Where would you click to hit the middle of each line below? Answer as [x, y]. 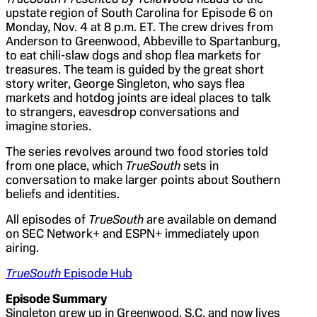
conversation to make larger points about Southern [143, 179]
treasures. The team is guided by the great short [135, 69]
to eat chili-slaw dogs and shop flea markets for [133, 55]
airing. [22, 247]
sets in [201, 165]
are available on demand [212, 219]
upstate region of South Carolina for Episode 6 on [139, 12]
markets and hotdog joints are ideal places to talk [138, 97]
